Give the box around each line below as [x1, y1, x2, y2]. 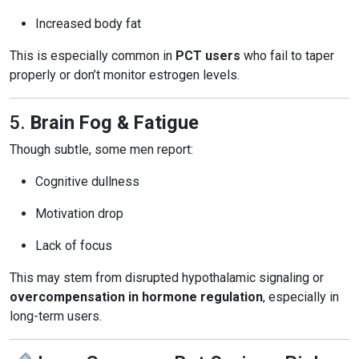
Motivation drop [35, 206, 123, 221]
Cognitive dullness [35, 174, 139, 189]
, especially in [263, 289, 339, 305]
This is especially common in [10, 48, 175, 63]
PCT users [175, 48, 240, 63]
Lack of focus [35, 238, 112, 253]
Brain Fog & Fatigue [30, 111, 199, 134]
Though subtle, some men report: [10, 142, 193, 157]
